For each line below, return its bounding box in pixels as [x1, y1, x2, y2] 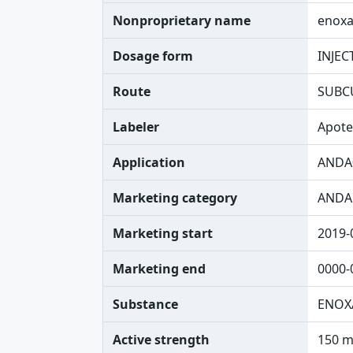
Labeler [113, 118, 159, 136]
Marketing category [113, 189, 237, 206]
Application [113, 154, 185, 171]
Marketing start [113, 225, 213, 242]
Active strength [113, 331, 210, 348]
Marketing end [113, 260, 206, 277]
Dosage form [113, 47, 193, 65]
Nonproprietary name [113, 12, 251, 29]
